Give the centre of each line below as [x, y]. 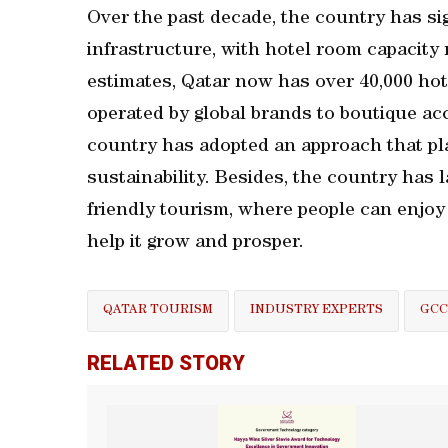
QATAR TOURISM [158, 310]
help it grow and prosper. [195, 243]
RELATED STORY [166, 363]
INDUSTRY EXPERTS [316, 310]
